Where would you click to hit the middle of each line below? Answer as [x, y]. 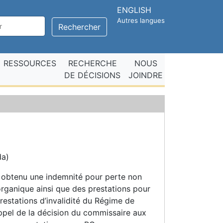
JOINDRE [146, 75]
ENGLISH [134, 10]
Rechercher [79, 27]
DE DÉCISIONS [92, 75]
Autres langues [141, 20]
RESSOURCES [30, 63]
